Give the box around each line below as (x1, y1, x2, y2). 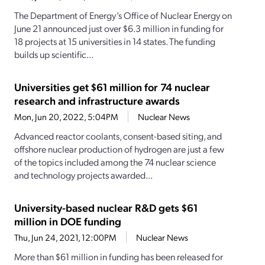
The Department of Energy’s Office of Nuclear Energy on (14, 9, 232, 22)
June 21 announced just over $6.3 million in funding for (14, 22, 224, 35)
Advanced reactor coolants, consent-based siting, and (14, 130, 222, 143)
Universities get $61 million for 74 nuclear (14, 80, 210, 94)
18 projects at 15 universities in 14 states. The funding (14, 35, 215, 48)
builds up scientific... (14, 48, 93, 61)
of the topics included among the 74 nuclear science (14, 156, 216, 169)
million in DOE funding (14, 214, 121, 228)
